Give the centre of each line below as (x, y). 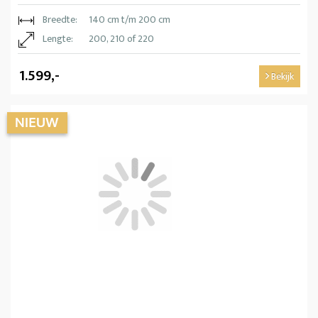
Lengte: (58, 39)
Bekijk (281, 77)
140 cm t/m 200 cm (130, 20)
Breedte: (60, 20)
